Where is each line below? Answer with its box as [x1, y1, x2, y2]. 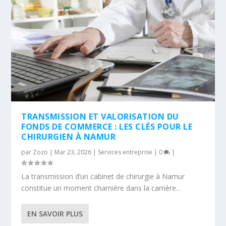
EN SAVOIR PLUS [27, 208, 83, 218]
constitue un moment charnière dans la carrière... [21, 183, 181, 193]
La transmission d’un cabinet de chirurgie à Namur [21, 171, 185, 181]
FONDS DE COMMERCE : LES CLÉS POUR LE [21, 121, 193, 132]
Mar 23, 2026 [54, 147, 92, 156]
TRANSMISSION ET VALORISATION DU [21, 110, 179, 122]
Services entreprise [98, 147, 153, 156]
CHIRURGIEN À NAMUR [21, 131, 116, 142]
